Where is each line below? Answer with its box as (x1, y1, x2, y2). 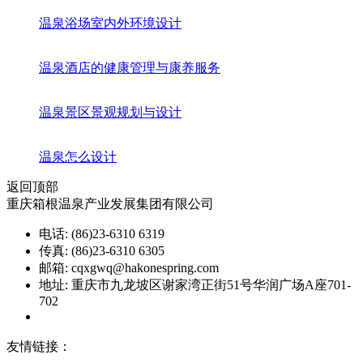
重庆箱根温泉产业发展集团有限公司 (6, 196, 214, 211)
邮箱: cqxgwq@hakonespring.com (39, 260, 219, 275)
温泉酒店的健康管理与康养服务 (39, 60, 220, 75)
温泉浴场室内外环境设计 (39, 15, 181, 30)
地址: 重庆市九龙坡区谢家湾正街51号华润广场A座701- (39, 277, 351, 292)
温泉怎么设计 (39, 149, 117, 164)
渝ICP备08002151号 (39, 309, 150, 323)
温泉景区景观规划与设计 (39, 105, 181, 119)
